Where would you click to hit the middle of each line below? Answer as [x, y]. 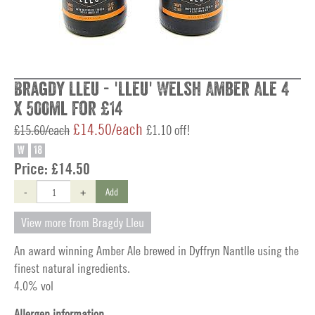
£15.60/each [42, 130]
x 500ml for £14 [69, 109]
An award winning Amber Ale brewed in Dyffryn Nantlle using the [156, 251]
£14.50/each [108, 129]
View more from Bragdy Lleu [83, 223]
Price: [33, 169]
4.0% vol [34, 286]
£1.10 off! [168, 130]
